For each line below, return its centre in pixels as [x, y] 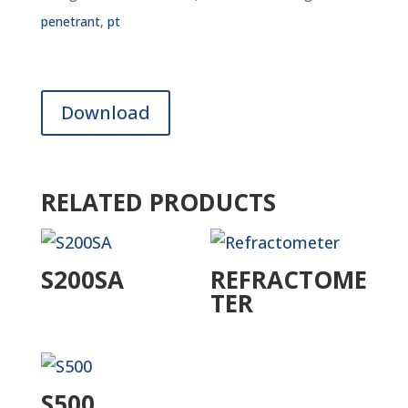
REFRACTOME [289, 280]
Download [105, 112]
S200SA [82, 280]
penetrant [70, 21]
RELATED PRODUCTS [158, 202]
